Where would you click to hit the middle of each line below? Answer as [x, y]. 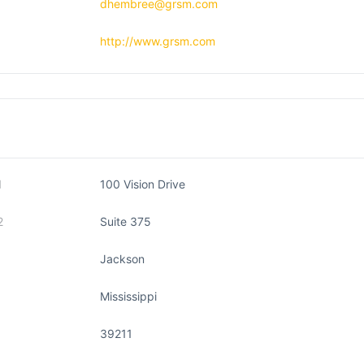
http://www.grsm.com [158, 41]
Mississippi [128, 296]
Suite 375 [126, 221]
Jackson [122, 259]
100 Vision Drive [143, 184]
